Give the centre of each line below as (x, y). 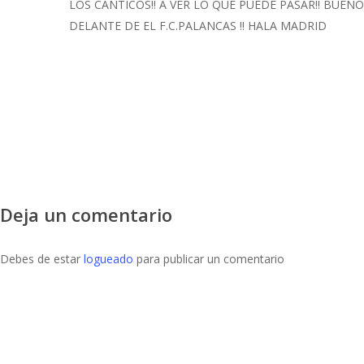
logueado (108, 258)
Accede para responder (146, 55)
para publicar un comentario (209, 258)
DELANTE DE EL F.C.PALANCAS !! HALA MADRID (198, 25)
